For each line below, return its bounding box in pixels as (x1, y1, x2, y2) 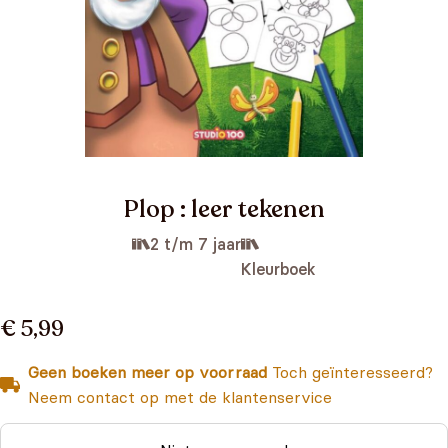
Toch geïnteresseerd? (267, 362, 433, 382)
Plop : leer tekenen (123, 193, 325, 226)
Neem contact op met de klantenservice (28, 387, 332, 407)
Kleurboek (241, 259, 316, 279)
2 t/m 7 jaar (150, 234, 241, 254)
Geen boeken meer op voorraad (28, 362, 267, 382)
